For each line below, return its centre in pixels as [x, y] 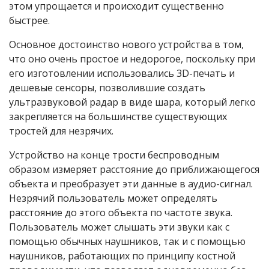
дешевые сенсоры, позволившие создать [107, 88]
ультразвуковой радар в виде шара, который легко [132, 102]
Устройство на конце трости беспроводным [114, 155]
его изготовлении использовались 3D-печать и [122, 74]
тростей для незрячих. [61, 131]
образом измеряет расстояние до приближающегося [134, 170]
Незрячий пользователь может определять [113, 198]
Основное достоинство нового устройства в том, [126, 45]
